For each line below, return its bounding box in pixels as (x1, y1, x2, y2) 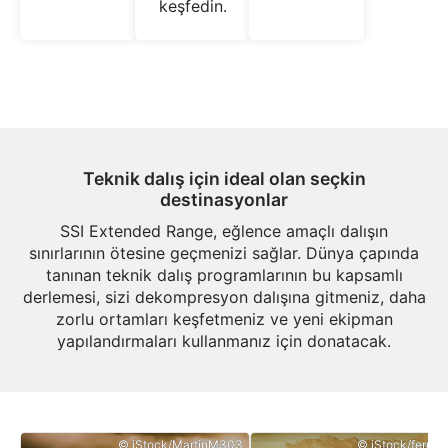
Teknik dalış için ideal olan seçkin (82, 168, 366, 189)
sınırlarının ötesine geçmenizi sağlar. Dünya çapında (29, 243, 419, 263)
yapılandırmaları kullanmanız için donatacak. (57, 331, 391, 351)
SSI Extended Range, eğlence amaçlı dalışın (60, 221, 388, 241)
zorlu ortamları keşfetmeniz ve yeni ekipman (55, 309, 393, 329)
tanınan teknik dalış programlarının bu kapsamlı (45, 265, 403, 285)
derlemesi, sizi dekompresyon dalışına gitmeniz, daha (22, 287, 426, 307)
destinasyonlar (160, 189, 288, 210)
